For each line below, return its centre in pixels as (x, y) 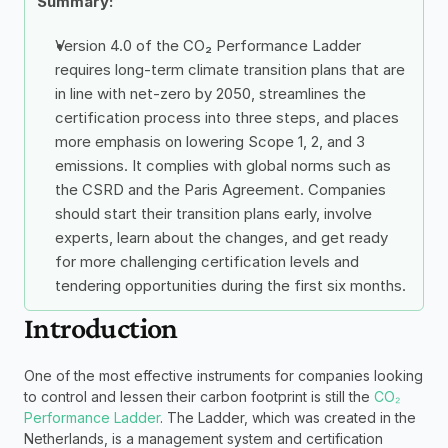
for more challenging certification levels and (207, 261)
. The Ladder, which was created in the (288, 417)
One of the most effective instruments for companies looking (223, 375)
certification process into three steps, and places (227, 117)
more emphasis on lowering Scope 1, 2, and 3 (210, 141)
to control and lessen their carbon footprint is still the (199, 396)
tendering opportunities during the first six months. (230, 285)
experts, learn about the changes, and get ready (221, 237)
